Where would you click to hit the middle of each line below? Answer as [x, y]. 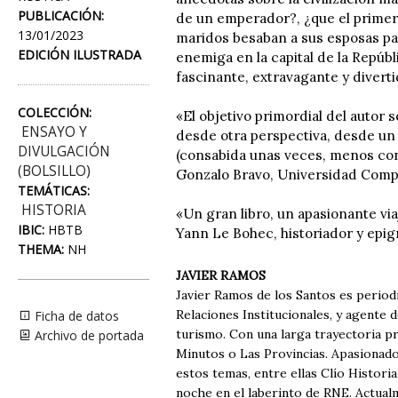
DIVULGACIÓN [64, 151]
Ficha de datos [75, 316]
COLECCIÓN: [55, 112]
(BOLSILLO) [54, 171]
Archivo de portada [88, 335]
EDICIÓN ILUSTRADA [80, 55]
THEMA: [41, 249]
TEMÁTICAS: [54, 191]
